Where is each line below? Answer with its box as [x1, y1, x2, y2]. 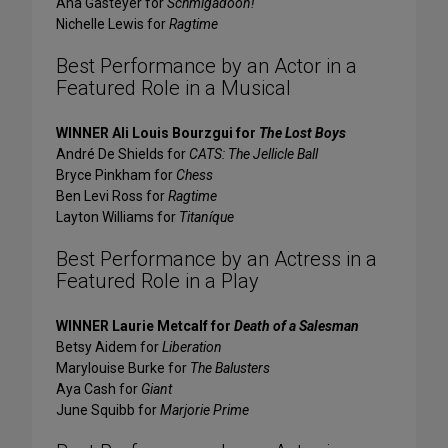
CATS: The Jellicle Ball [189, 146, 318, 163]
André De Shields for [56, 146, 189, 163]
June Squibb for [56, 402, 160, 419]
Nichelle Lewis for [56, 16, 169, 33]
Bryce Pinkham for [56, 167, 176, 184]
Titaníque [179, 209, 234, 226]
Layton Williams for [56, 209, 179, 226]
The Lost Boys [259, 125, 346, 142]
